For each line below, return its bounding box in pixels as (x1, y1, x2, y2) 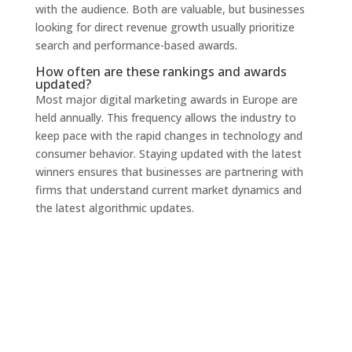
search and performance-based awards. (35, 37, 237, 53)
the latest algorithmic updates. (35, 200, 194, 215)
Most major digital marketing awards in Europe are (35, 91, 298, 107)
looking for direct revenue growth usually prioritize (35, 19, 295, 35)
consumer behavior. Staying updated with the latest (35, 145, 302, 161)
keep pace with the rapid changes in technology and (35, 127, 302, 143)
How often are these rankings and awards (35, 62, 287, 80)
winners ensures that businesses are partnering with (35, 163, 303, 179)
